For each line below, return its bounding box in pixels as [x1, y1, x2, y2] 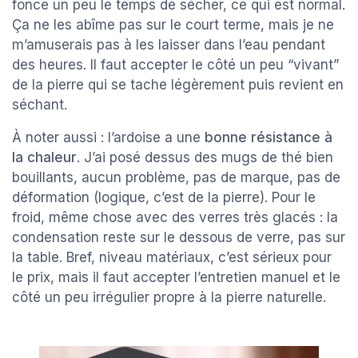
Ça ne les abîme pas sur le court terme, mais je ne [12, 17, 334, 34]
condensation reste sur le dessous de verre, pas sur [12, 229, 345, 246]
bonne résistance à [205, 129, 332, 146]
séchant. [12, 97, 67, 113]
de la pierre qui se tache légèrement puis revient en [12, 77, 344, 93]
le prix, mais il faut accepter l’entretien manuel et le [12, 269, 340, 286]
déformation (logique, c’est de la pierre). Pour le [12, 189, 316, 206]
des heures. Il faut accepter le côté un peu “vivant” [12, 57, 339, 74]
